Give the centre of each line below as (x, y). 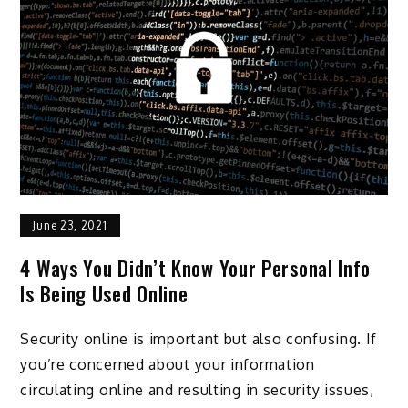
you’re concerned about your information (168, 365)
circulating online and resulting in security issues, (197, 390)
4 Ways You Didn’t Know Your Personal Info (196, 267)
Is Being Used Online (104, 293)
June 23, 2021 (70, 225)
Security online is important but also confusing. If (199, 339)
